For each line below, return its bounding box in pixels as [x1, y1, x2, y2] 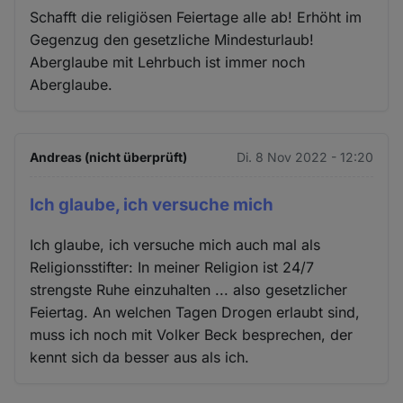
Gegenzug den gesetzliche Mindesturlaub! [30, 30, 315, 49]
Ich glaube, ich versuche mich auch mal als [30, 236, 321, 255]
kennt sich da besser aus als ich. [30, 348, 250, 367]
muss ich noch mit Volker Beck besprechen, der [30, 326, 354, 345]
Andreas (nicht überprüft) [30, 148, 188, 165]
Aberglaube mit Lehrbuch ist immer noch [30, 52, 306, 71]
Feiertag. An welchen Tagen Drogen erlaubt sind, [30, 303, 361, 322]
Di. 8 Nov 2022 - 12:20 [236, 148, 373, 165]
